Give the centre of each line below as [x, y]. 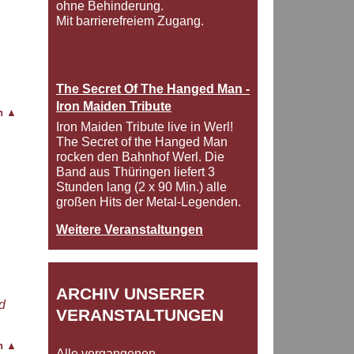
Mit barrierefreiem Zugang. [130, 21]
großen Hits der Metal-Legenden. [149, 202]
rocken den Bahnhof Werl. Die [140, 157]
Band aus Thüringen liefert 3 [136, 172]
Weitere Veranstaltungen [130, 230]
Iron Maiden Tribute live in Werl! [145, 127]
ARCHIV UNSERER [130, 294]
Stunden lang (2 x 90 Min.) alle [141, 187]
